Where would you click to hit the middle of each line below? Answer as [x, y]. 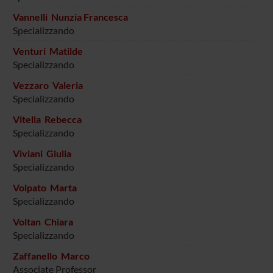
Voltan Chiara [43, 222]
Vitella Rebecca [47, 119]
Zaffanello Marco [51, 256]
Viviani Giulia [42, 154]
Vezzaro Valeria [48, 85]
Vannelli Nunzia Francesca [70, 17]
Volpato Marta [44, 188]
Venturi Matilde [48, 51]
